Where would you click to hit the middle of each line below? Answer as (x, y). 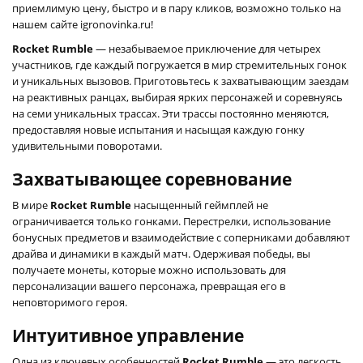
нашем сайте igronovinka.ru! (83, 24)
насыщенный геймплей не (200, 205)
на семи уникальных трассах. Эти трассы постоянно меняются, (171, 113)
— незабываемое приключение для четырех (207, 48)
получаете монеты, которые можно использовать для (149, 269)
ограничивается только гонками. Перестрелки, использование (171, 221)
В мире (31, 205)
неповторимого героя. (70, 302)
